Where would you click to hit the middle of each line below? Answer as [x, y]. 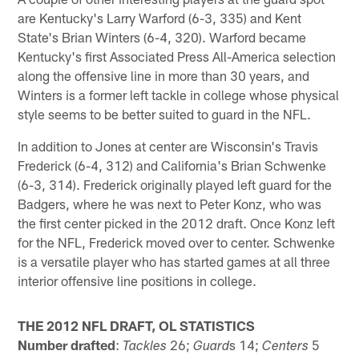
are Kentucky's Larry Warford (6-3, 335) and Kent [160, 17]
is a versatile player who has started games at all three [174, 261]
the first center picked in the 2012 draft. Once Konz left [177, 222]
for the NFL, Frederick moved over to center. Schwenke [177, 242]
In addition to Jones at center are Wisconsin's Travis [168, 145]
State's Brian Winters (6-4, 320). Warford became [162, 36]
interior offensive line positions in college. [137, 280]
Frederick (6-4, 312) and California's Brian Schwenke [172, 165]
